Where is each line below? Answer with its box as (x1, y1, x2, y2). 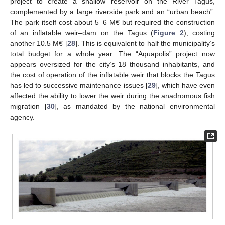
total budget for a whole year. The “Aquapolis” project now (10, 50, 215, 58)
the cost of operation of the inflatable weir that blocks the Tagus (10, 71, 215, 79)
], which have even (155, 81, 215, 90)
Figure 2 (153, 29, 184, 37)
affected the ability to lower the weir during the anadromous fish (10, 92, 215, 100)
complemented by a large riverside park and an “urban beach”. (10, 8, 215, 16)
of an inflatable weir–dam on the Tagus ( (10, 29, 154, 37)
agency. (10, 113, 35, 122)
